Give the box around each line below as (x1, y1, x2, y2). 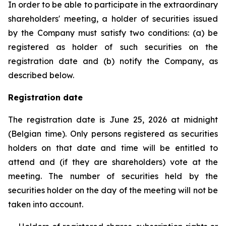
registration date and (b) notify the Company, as (8, 56, 218, 66)
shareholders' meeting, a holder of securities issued (8, 14, 218, 24)
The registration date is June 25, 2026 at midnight (8, 115, 218, 125)
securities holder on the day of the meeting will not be (8, 185, 218, 195)
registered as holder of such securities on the (8, 42, 218, 52)
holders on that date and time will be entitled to (8, 143, 218, 153)
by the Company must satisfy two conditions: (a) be (8, 28, 218, 38)
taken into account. (8, 199, 83, 209)
